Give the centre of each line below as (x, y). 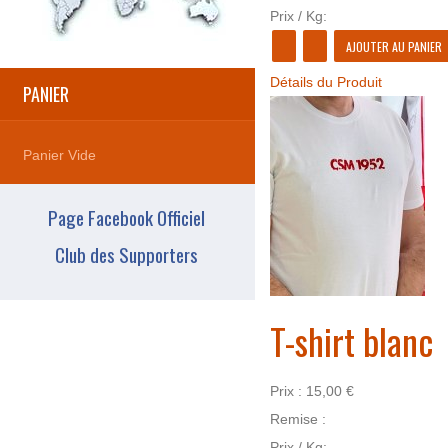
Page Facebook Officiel (126, 216)
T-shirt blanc (351, 340)
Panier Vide (59, 154)
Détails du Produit (325, 82)
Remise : (297, 419)
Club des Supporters (126, 253)
